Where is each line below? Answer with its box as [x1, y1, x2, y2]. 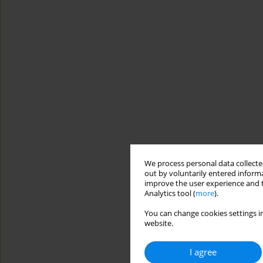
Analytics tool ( [144, 188, 195, 198]
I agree [190, 245, 217, 258]
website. [144, 218, 173, 228]
